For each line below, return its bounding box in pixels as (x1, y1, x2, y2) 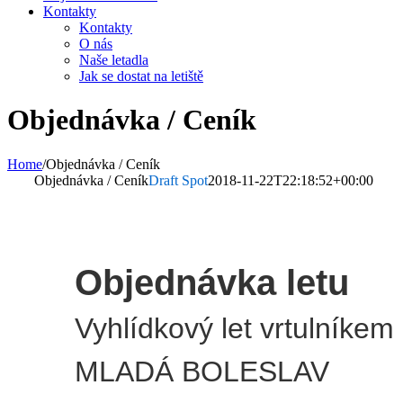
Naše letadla (79, 52, 148, 67)
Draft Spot (148, 172, 208, 188)
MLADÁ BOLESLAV (75, 354, 329, 388)
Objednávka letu (75, 262, 349, 302)
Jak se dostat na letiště (79, 68, 203, 84)
